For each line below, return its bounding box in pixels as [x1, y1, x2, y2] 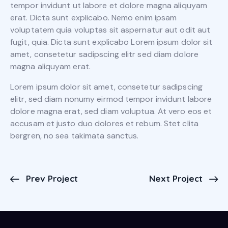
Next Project [149, 173, 203, 184]
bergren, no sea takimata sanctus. [10, 130, 139, 141]
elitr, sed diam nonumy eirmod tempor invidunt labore [10, 94, 212, 105]
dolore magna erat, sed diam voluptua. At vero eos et [10, 106, 212, 117]
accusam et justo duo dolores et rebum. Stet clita [10, 118, 198, 129]
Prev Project [26, 173, 78, 184]
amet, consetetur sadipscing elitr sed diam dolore [10, 49, 198, 60]
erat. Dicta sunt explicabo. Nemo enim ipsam [10, 12, 177, 23]
